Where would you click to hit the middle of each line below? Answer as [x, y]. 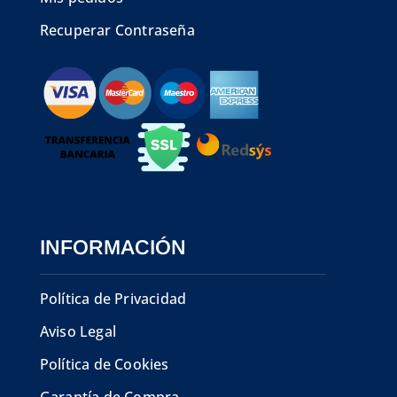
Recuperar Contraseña [117, 30]
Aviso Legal [78, 332]
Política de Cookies [104, 365]
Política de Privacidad [113, 299]
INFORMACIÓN [113, 248]
